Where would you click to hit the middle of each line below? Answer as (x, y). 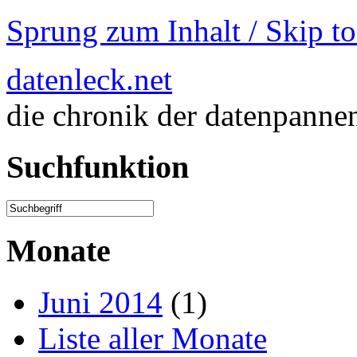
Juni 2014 (100, 302)
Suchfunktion (98, 167)
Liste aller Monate (153, 338)
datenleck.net (89, 79)
